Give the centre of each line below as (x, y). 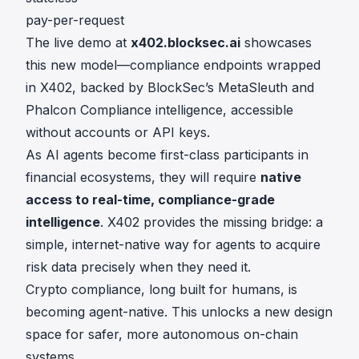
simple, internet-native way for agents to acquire (173, 245)
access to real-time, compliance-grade (150, 200)
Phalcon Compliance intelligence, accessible (159, 110)
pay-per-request (75, 20)
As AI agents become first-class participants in (167, 155)
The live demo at (78, 43)
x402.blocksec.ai (186, 43)
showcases (276, 43)
